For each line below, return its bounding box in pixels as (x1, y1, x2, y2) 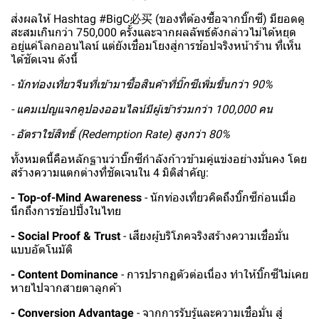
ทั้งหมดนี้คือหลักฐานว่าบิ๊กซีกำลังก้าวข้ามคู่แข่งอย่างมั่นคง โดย (11, 152, 307, 167)
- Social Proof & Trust (11, 229, 120, 244)
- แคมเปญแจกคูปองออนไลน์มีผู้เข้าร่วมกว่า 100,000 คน (11, 103, 273, 117)
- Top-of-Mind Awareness (11, 191, 142, 205)
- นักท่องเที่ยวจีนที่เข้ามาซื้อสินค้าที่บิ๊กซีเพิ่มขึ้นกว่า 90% (11, 78, 273, 92)
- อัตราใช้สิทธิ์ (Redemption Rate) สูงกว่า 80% (11, 127, 230, 142)
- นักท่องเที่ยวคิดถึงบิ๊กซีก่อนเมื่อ (142, 191, 296, 205)
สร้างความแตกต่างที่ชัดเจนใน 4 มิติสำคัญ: (11, 166, 209, 180)
